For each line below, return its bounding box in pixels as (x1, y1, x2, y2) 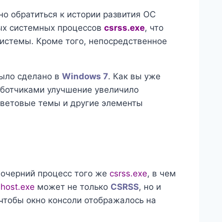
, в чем (147, 168, 176, 179)
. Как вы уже (108, 71, 161, 81)
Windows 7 (62, 71, 108, 81)
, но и (139, 182, 161, 192)
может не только (35, 182, 111, 192)
